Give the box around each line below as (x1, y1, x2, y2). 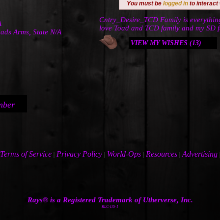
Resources (145, 150, 177, 158)
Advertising (182, 150, 218, 158)
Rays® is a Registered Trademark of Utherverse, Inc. (27, 196, 193, 204)
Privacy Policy (56, 150, 102, 158)
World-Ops (107, 150, 141, 158)
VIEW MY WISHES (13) (128, 39, 201, 47)
